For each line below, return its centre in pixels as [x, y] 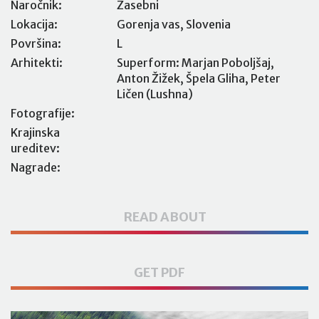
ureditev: [35, 148]
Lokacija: [34, 24]
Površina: [36, 43]
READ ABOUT [165, 216]
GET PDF [159, 272]
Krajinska [35, 132]
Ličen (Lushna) [155, 94]
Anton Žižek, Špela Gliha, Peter [199, 78]
